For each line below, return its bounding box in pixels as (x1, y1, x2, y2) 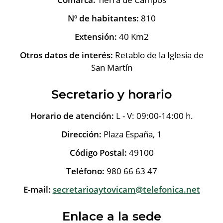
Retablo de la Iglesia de (112, 49, 204, 61)
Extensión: (74, 30, 117, 42)
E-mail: (23, 183, 51, 195)
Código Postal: (69, 146, 127, 158)
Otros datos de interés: (19, 49, 113, 61)
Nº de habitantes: (67, 12, 139, 24)
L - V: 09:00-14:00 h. (113, 110, 193, 121)
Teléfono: (66, 165, 107, 177)
